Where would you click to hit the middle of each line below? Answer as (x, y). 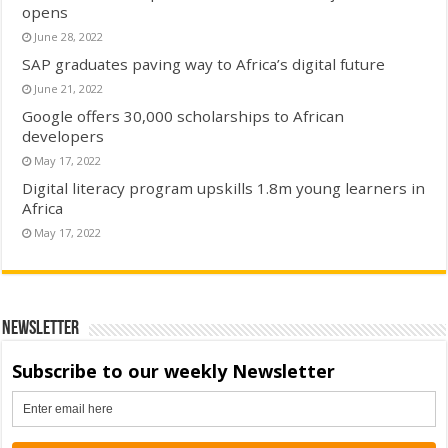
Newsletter (41, 328)
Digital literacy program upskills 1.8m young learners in (224, 187)
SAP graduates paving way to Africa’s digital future (204, 63)
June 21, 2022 (69, 88)
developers (63, 135)
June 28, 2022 (69, 36)
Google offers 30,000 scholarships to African (183, 115)
